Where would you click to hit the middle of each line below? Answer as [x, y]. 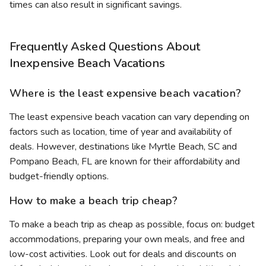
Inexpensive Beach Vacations [87, 64]
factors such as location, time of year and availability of [121, 132]
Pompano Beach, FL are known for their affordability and [125, 162]
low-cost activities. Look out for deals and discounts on [123, 254]
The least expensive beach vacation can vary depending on [129, 117]
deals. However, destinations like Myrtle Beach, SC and [123, 147]
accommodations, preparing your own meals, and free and [127, 240]
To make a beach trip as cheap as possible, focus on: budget [132, 225]
